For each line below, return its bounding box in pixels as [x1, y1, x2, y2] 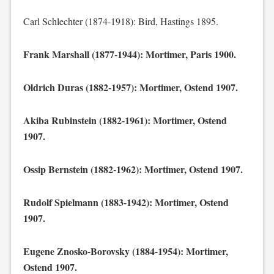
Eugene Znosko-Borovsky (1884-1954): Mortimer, [23, 244, 228, 258]
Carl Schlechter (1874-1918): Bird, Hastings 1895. [23, 15, 218, 28]
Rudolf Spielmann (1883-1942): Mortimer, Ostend [23, 195, 229, 209]
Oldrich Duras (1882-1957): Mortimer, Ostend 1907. [23, 80, 238, 94]
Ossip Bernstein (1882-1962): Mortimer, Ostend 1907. [23, 162, 243, 176]
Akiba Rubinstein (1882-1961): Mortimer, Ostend [23, 113, 227, 127]
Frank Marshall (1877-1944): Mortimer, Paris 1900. [23, 47, 236, 61]
